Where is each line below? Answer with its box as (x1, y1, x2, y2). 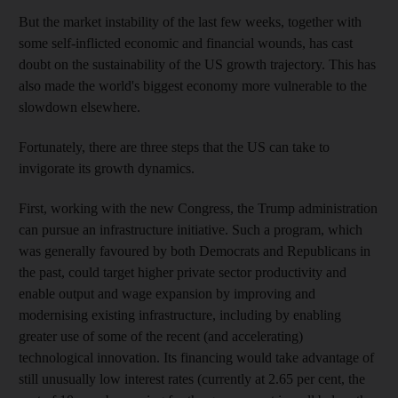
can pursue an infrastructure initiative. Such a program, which (19, 221, 362, 237)
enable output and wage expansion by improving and (19, 285, 315, 301)
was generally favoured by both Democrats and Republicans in (19, 243, 370, 259)
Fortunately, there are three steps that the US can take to (19, 139, 330, 155)
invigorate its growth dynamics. (19, 160, 195, 176)
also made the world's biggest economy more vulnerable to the (19, 77, 367, 93)
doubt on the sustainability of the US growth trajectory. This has (19, 56, 376, 72)
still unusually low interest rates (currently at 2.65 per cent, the (19, 370, 365, 386)
